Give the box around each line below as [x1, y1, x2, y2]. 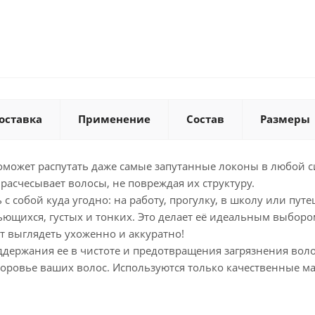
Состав [186, 112, 224, 126]
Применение [78, 112, 150, 126]
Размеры [260, 112, 310, 126]
